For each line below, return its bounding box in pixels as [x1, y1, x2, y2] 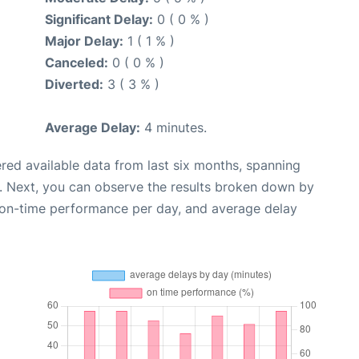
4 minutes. [140, 119, 207, 136]
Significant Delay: [45, 11, 153, 28]
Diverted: [45, 76, 103, 93]
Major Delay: [45, 33, 123, 50]
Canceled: [45, 54, 108, 71]
